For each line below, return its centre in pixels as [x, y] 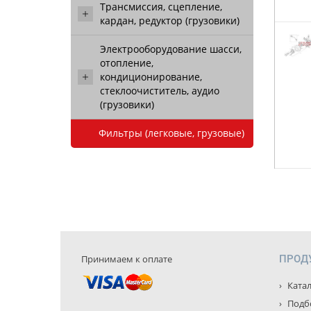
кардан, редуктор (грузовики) [170, 20]
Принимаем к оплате [127, 259]
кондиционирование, [151, 77]
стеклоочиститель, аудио [160, 91]
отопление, [127, 63]
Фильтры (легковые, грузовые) [171, 133]
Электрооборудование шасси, [171, 49]
